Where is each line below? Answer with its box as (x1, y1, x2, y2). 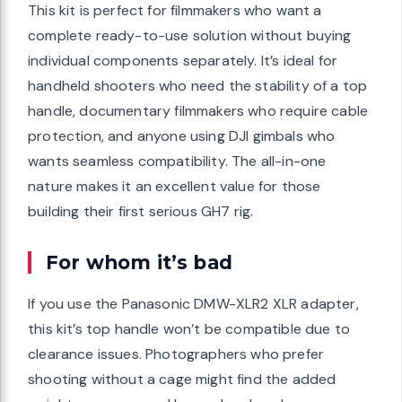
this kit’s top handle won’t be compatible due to (28, 319, 351, 339)
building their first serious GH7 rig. (28, 202, 254, 222)
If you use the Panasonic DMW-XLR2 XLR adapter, (28, 294, 359, 314)
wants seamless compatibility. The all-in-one (28, 152, 327, 171)
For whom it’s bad (46, 250, 232, 275)
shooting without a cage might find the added (28, 370, 336, 389)
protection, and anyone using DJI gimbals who (28, 127, 336, 146)
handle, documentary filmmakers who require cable (28, 101, 369, 121)
